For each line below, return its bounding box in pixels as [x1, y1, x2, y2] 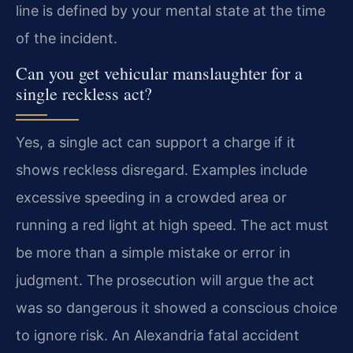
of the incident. [16, 30, 117, 47]
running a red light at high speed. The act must [16, 217, 329, 234]
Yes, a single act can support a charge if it [16, 134, 295, 151]
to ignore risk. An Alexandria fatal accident [16, 327, 299, 344]
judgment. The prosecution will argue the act [16, 272, 314, 289]
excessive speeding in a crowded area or [16, 189, 287, 206]
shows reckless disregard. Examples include [16, 162, 307, 179]
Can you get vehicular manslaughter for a [16, 61, 303, 85]
